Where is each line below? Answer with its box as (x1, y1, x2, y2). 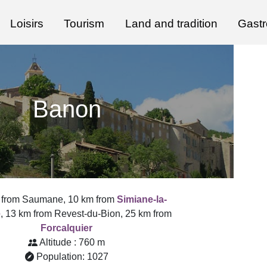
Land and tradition (125, 17, 218, 30)
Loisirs (10, 17, 44, 30)
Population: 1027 (36, 252, 109, 262)
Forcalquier (41, 223, 93, 233)
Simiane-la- (116, 194, 167, 204)
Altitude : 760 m (39, 237, 105, 247)
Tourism (64, 17, 105, 30)
